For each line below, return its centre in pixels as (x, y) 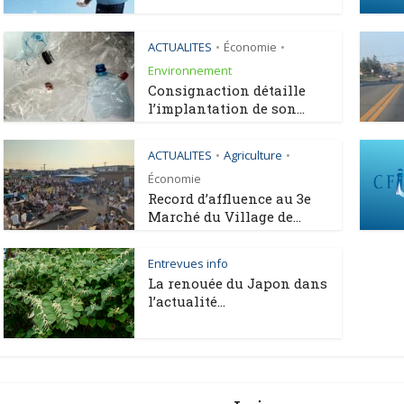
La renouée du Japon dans (238, 283)
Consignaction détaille (227, 90)
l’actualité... (187, 301)
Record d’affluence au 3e (230, 198)
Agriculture (253, 155)
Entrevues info (188, 263)
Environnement (190, 70)
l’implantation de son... (226, 108)
